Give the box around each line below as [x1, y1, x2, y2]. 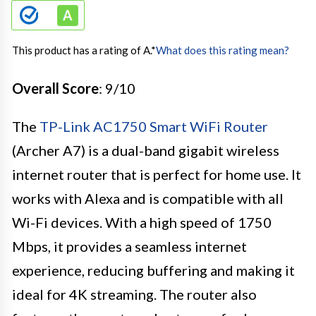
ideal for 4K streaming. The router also [12, 285, 257, 303]
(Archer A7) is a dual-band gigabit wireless [12, 141, 279, 159]
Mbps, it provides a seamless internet [12, 237, 247, 255]
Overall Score [12, 79, 99, 97]
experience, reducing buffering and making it [12, 261, 295, 279]
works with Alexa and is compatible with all [12, 189, 284, 207]
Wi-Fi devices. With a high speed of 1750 [12, 213, 272, 231]
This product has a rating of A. [12, 43, 151, 56]
